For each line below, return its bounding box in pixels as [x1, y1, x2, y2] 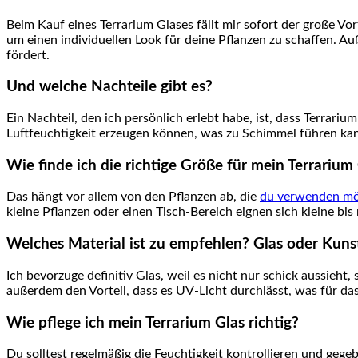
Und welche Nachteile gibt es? [6, 79, 213, 95]
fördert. [6, 48, 50, 62]
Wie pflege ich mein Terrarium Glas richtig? [6, 315, 299, 331]
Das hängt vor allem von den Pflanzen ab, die [6, 190, 260, 204]
